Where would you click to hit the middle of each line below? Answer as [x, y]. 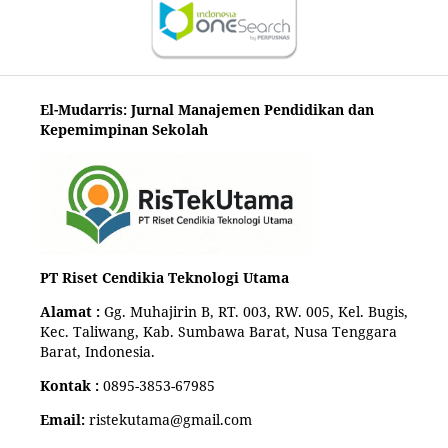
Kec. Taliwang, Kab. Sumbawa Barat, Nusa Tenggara [218, 331]
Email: [62, 419]
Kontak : [71, 385]
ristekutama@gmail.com [168, 419]
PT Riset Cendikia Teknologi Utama [164, 277]
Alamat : [71, 311]
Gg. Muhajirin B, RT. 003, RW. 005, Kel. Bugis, [255, 311]
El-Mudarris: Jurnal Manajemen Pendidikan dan [206, 109]
